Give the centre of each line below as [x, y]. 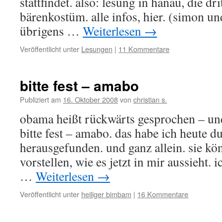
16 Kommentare [163, 194]
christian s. [150, 99]
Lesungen [97, 49]
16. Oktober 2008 [90, 99]
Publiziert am [40, 99]
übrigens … [51, 31]
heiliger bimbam [106, 194]
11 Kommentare [144, 49]
